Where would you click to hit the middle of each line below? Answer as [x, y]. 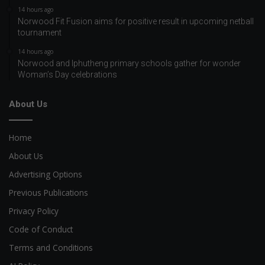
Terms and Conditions [51, 247]
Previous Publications [49, 192]
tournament [40, 32]
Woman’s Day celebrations [67, 74]
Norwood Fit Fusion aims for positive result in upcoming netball [136, 21]
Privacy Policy [34, 211]
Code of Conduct [41, 229]
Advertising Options [46, 174]
